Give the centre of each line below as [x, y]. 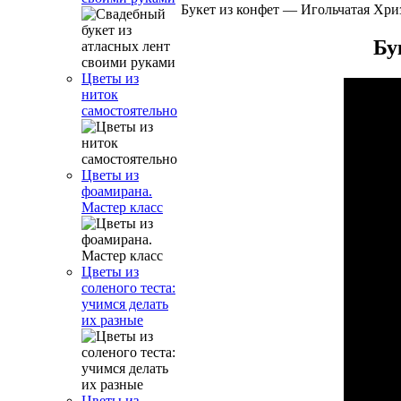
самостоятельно [129, 111]
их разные [112, 320]
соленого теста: [128, 288]
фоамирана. [117, 191]
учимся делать [125, 304]
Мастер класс [122, 207]
